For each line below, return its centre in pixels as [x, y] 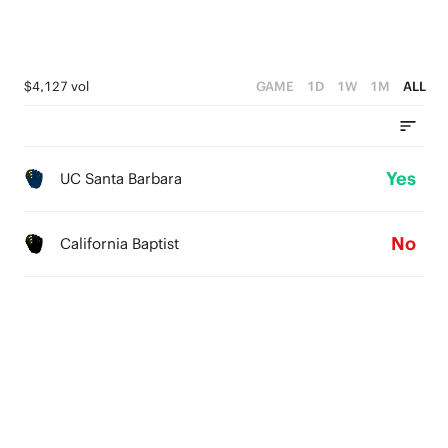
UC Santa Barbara [121, 178]
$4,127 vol [56, 86]
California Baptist [119, 243]
